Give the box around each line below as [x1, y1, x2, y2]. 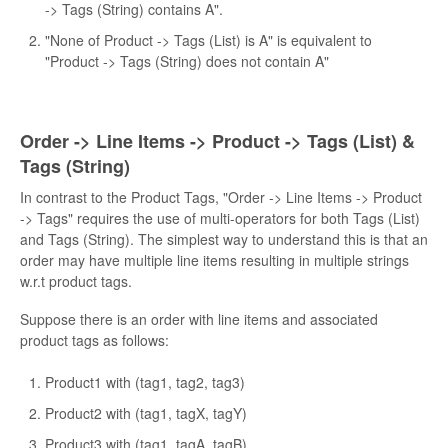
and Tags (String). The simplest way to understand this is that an [20, 228, 428, 249]
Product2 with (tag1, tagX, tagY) [45, 402, 247, 423]
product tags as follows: [20, 329, 169, 350]
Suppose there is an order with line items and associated [20, 308, 378, 329]
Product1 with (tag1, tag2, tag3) [45, 371, 245, 392]
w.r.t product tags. [20, 270, 132, 291]
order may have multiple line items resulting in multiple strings [20, 249, 409, 270]
